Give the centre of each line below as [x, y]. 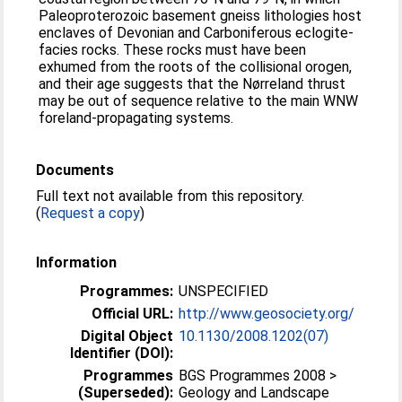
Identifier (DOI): [122, 353]
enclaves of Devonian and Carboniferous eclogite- [197, 33]
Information [77, 262]
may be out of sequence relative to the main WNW [199, 101]
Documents [75, 170]
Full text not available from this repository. [170, 196]
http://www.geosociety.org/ [267, 314]
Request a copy [91, 213]
